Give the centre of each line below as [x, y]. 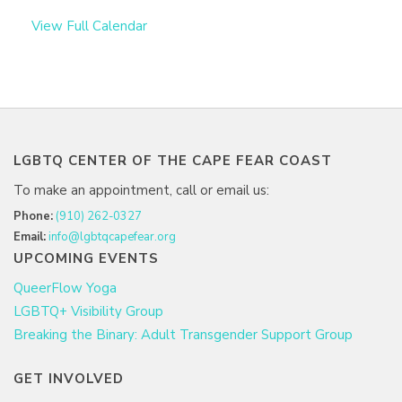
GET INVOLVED [69, 378]
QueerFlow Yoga [65, 288]
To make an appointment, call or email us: [141, 190]
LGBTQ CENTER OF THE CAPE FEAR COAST [173, 160]
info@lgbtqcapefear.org [112, 237]
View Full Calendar [89, 26]
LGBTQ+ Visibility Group [88, 311]
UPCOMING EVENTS [86, 258]
